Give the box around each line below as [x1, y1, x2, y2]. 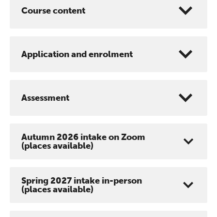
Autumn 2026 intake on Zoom [21, 131, 145, 142]
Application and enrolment [21, 48, 133, 60]
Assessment [21, 92, 69, 103]
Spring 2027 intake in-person [21, 175, 142, 186]
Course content [21, 5, 85, 16]
